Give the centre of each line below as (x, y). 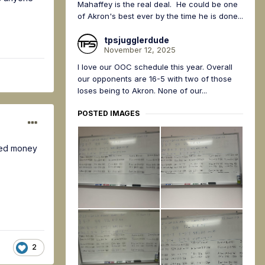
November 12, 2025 (140, 50)
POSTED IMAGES (109, 114)
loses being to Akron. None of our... (142, 91)
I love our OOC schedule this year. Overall (155, 67)
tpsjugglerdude (137, 40)
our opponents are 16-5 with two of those (155, 79)
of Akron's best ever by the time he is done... (160, 16)
